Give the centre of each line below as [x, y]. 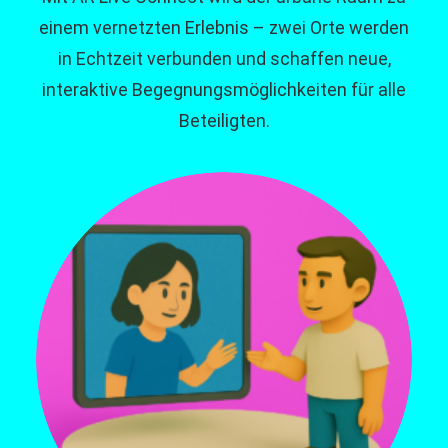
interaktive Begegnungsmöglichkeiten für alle [224, 89]
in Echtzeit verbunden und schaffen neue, [224, 58]
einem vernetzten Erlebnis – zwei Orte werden [224, 27]
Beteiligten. [224, 120]
